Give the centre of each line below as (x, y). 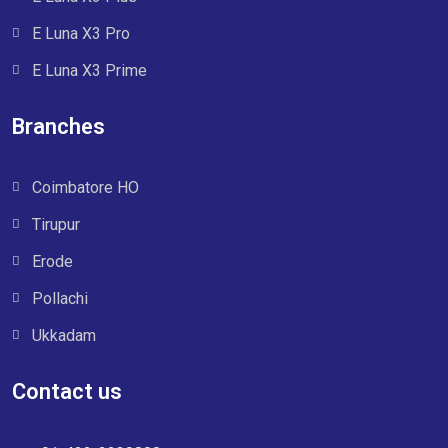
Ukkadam (64, 336)
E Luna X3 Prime (89, 71)
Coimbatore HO (85, 188)
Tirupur (56, 225)
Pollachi (60, 299)
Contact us (67, 392)
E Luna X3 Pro (81, 34)
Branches (58, 127)
